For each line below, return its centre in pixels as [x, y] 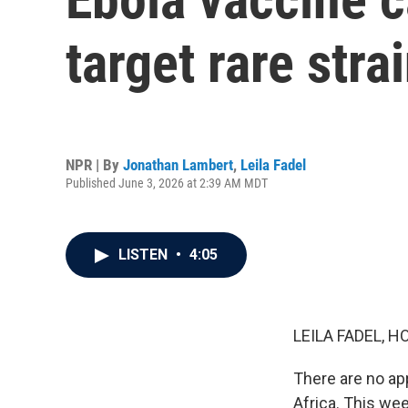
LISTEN [145, 255]
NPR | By [94, 164]
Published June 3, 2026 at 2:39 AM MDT [167, 183]
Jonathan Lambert [178, 164]
